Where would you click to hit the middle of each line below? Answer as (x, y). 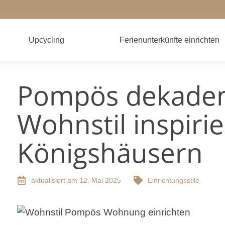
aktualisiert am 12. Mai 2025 (76, 180)
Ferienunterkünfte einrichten (169, 40)
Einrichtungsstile (174, 180)
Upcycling (47, 40)
